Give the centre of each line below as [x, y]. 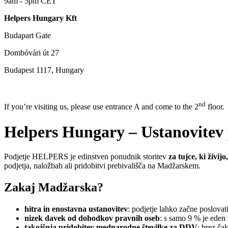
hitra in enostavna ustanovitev [76, 209]
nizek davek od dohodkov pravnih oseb [92, 218]
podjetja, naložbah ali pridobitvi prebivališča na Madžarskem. [102, 166]
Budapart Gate [27, 35]
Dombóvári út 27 [32, 53]
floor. [215, 107]
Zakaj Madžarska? [54, 188]
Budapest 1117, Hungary [44, 70]
